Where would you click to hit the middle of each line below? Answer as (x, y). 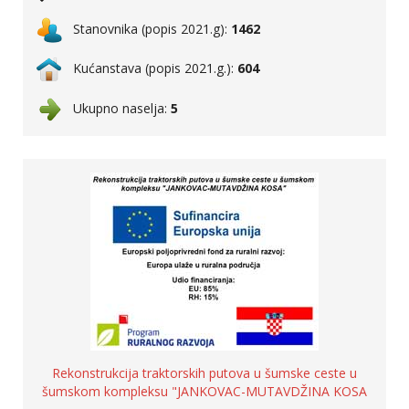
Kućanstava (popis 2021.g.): (150, 68)
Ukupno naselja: (116, 108)
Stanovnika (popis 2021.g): (147, 28)
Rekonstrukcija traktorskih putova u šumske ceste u (204, 373)
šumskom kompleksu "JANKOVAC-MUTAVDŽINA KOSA (204, 391)
